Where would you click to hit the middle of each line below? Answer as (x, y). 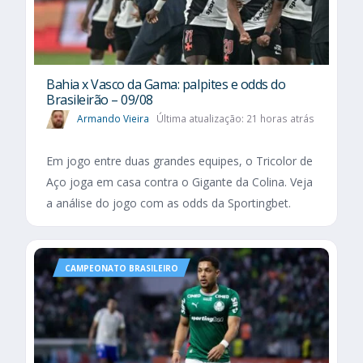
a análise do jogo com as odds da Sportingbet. (169, 203)
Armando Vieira (113, 118)
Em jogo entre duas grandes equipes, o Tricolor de (179, 160)
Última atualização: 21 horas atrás (235, 118)
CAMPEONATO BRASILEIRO (122, 268)
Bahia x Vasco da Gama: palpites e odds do (166, 84)
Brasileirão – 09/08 (100, 99)
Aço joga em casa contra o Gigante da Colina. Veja (179, 181)
